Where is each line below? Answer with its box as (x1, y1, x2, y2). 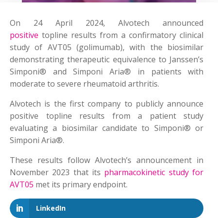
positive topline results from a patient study (10, 110, 204, 122)
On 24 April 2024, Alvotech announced (10, 18, 204, 29)
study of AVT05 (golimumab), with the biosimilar (10, 42, 204, 53)
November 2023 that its (10, 167, 105, 178)
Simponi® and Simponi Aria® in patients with (10, 66, 204, 77)
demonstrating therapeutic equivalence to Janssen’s (10, 54, 204, 65)
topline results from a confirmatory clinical (38, 30, 204, 41)
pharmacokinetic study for (104, 167, 204, 178)
